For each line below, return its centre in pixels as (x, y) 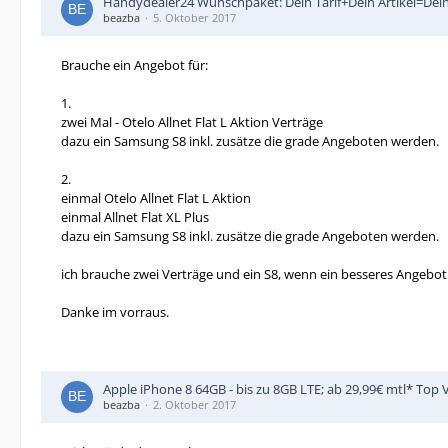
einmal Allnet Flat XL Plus (135, 217)
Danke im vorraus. (115, 312)
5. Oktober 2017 (194, 17)
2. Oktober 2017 (194, 404)
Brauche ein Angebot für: (134, 65)
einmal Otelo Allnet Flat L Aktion (156, 198)
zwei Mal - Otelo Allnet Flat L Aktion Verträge (192, 122)
